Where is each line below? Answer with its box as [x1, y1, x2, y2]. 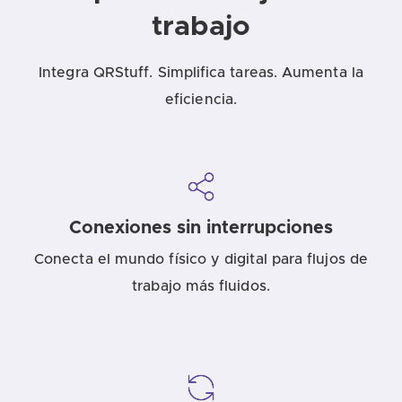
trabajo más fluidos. [132, 278, 270, 293]
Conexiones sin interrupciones [69, 218, 333, 237]
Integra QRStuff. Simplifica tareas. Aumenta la [39, 65, 363, 80]
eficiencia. [165, 92, 237, 107]
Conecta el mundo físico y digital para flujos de [34, 251, 368, 267]
